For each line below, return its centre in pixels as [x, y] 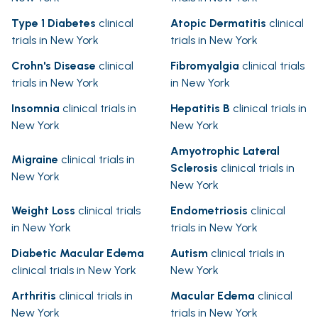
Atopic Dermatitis [218, 23]
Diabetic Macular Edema [78, 253]
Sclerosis [194, 168]
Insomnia [35, 109]
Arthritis [34, 296]
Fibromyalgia [205, 66]
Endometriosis [209, 211]
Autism [189, 253]
